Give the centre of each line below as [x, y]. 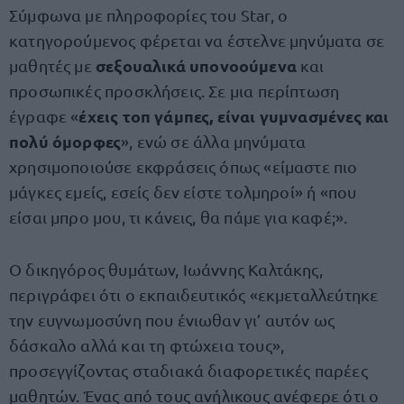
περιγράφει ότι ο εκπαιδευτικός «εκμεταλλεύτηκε [194, 294]
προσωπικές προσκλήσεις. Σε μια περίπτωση [174, 91]
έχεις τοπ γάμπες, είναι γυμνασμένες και [234, 116]
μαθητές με [52, 65]
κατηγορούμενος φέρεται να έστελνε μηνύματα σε [197, 40]
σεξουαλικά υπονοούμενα [196, 65]
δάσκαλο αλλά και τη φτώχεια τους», [147, 345]
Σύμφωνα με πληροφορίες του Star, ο [149, 15]
